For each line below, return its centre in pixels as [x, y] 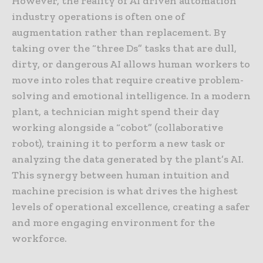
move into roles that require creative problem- [128, 80]
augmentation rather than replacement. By [119, 33]
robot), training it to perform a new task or [119, 144]
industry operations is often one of [98, 17]
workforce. [39, 239]
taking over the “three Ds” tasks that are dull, [124, 48]
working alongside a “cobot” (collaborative [117, 128]
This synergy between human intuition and [121, 175]
